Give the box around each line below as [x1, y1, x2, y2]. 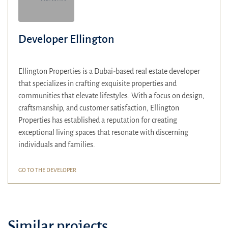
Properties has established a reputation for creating [18, 116, 177, 124]
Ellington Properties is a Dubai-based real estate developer [18, 67, 200, 75]
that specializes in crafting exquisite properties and [18, 79, 177, 88]
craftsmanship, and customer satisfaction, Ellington [18, 103, 179, 112]
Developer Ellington [18, 33, 115, 45]
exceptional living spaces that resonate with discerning [18, 128, 188, 136]
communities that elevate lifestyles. [18, 91, 130, 100]
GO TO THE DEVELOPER [18, 166, 76, 173]
